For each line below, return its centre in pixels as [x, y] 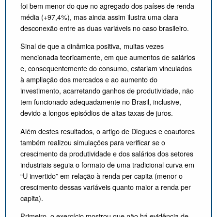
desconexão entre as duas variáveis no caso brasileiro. [105, 28]
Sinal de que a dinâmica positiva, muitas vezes [92, 46]
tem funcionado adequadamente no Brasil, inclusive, [101, 102]
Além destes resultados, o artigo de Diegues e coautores [108, 131]
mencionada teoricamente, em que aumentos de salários [108, 57]
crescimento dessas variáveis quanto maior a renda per [106, 186]
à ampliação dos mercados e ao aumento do [89, 79]
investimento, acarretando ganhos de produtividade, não [107, 91]
